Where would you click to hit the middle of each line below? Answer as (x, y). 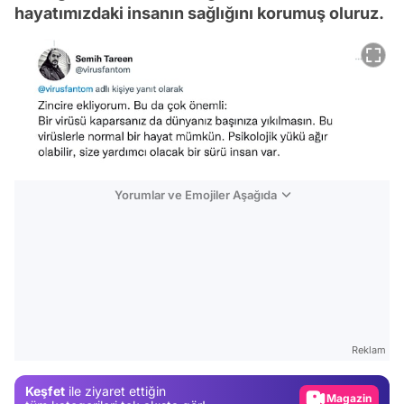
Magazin (358, 392)
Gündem (360, 363)
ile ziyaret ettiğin (115, 391)
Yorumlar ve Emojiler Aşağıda (195, 194)
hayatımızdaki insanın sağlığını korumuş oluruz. (199, 13)
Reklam (369, 349)
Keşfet (45, 391)
